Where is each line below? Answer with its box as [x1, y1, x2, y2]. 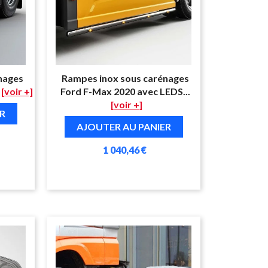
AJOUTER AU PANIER [76, 120, 171, 132]
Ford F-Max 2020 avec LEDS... [60, 85, 190, 97]
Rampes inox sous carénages [61, 72, 189, 84]
